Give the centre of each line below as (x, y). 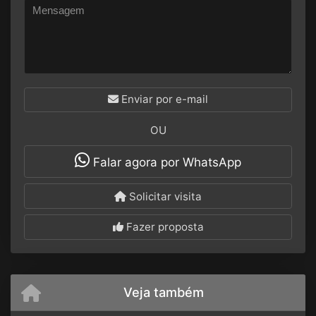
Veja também (163, 292)
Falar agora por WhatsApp (165, 162)
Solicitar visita (164, 196)
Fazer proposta (163, 227)
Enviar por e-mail (163, 99)
